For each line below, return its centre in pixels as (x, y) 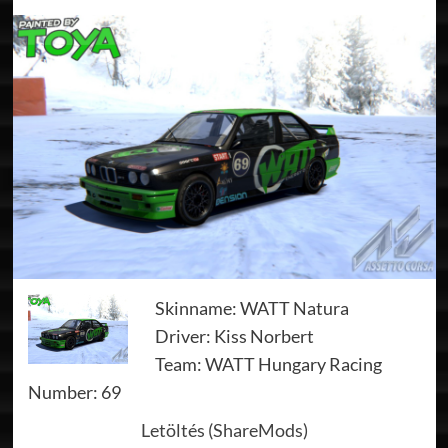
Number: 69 (74, 391)
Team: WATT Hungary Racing (268, 363)
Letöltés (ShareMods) (224, 429)
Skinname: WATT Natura (251, 307)
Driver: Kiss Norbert (234, 335)
